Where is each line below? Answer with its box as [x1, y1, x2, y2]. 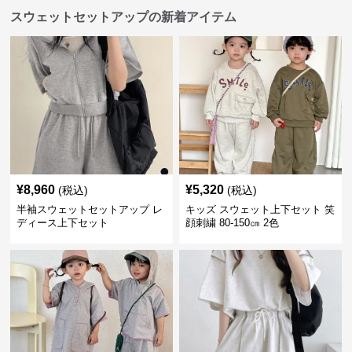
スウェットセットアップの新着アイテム [10, 9, 237, 24]
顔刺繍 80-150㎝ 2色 [185, 216, 279, 229]
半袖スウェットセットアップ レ [16, 203, 163, 215]
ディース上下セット [16, 216, 109, 229]
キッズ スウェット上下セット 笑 [185, 203, 335, 215]
